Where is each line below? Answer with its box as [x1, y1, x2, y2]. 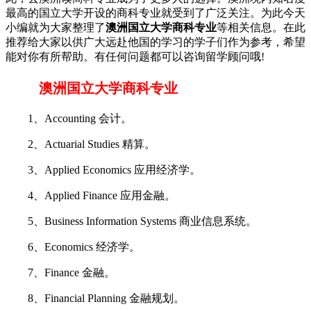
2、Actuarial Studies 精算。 [6, 137, 155, 150]
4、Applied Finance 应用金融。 [6, 189, 176, 201]
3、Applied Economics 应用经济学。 [6, 163, 201, 176]
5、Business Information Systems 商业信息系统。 [6, 215, 257, 227]
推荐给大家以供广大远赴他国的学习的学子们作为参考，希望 [6, 35, 305, 48]
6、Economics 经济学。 [6, 240, 140, 253]
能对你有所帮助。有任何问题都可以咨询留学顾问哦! [6, 50, 264, 62]
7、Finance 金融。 [6, 266, 115, 278]
